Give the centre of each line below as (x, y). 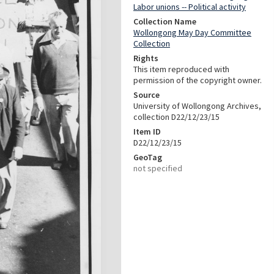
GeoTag (148, 157)
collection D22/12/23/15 (176, 117)
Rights (146, 58)
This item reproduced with (181, 69)
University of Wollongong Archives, (197, 106)
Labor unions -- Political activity (190, 7)
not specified (158, 168)
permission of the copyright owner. (198, 80)
